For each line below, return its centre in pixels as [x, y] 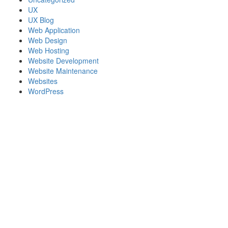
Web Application [54, 30]
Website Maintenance [63, 71]
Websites [43, 81]
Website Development [63, 61]
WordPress [46, 91]
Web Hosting [49, 50]
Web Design [48, 40]
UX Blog [41, 20]
